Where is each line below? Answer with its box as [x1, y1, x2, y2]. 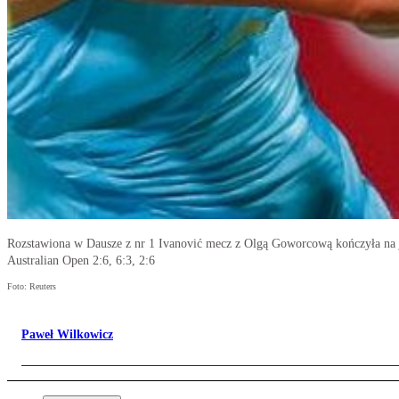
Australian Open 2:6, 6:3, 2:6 [7, 254, 155, 268]
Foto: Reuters [7, 281, 56, 292]
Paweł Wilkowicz [21, 328, 113, 342]
